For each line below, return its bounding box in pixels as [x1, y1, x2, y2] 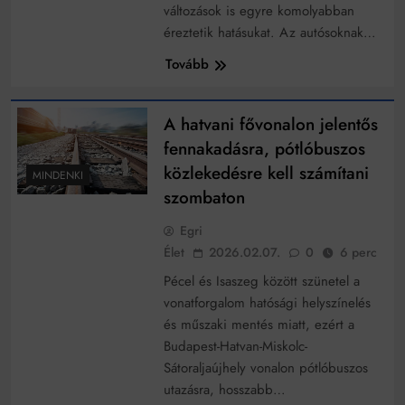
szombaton [163, 185, 245, 211]
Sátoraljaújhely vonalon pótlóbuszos [163, 358, 368, 379]
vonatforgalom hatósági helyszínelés [163, 293, 371, 314]
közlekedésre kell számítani [163, 161, 369, 186]
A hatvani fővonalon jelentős [163, 112, 378, 137]
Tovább [165, 54, 209, 75]
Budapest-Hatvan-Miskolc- [163, 336, 307, 357]
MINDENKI [33, 166, 83, 184]
